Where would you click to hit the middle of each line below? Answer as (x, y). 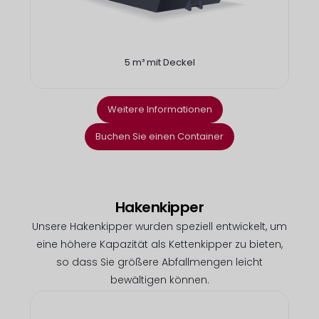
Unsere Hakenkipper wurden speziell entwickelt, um (159, 226)
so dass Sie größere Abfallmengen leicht (159, 262)
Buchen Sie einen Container (159, 136)
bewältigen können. (159, 279)
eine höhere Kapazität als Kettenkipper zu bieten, (159, 244)
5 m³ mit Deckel (159, 63)
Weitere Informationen (159, 109)
